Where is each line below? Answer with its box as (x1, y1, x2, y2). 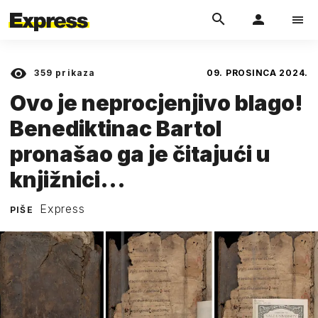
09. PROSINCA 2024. (207, 67, 308, 78)
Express (40, 201, 85, 216)
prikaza (53, 67, 96, 78)
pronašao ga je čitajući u (10, 141, 270, 167)
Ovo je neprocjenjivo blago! (10, 89, 303, 116)
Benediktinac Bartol (10, 115, 221, 141)
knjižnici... (10, 166, 126, 192)
